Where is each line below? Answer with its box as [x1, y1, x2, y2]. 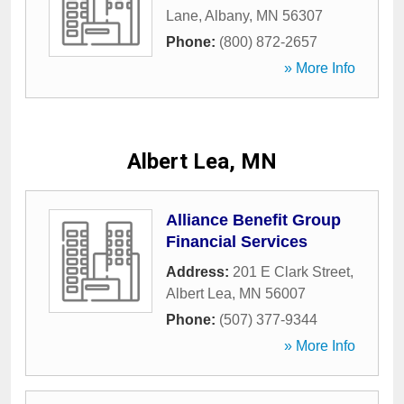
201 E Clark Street [233, 264, 350, 280]
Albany [205, 8, 249, 23]
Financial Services [166, 233, 308, 251]
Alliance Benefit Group [166, 211, 341, 229]
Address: [166, 264, 233, 280]
